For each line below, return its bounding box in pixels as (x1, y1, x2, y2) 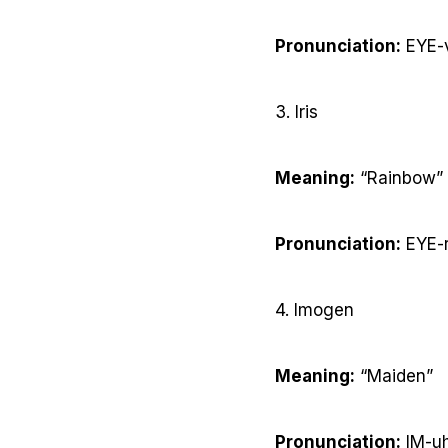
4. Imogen (275, 300, 354, 321)
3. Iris (275, 102, 318, 123)
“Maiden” (355, 366, 433, 387)
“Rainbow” (355, 168, 443, 189)
